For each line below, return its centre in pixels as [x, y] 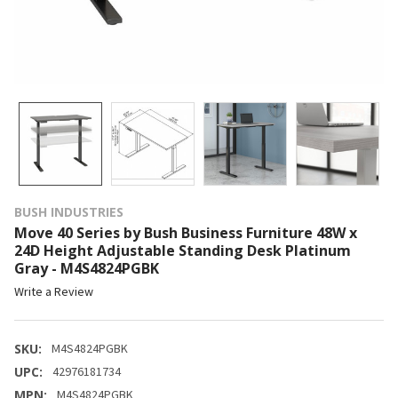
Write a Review [54, 292]
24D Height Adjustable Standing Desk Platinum [183, 250]
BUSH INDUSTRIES [69, 211]
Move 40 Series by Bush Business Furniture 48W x [186, 232]
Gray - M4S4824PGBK [87, 268]
